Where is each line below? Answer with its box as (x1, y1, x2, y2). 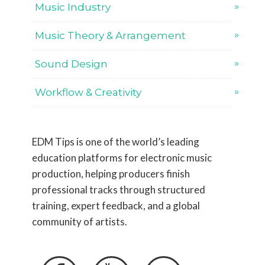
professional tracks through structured (32, 183, 205, 196)
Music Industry (35, 1, 111, 13)
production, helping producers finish (32, 167, 190, 180)
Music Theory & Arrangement (35, 30, 186, 41)
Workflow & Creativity (35, 86, 141, 98)
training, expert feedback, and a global (32, 199, 200, 212)
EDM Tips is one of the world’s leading (32, 135, 199, 148)
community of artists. (32, 215, 127, 228)
